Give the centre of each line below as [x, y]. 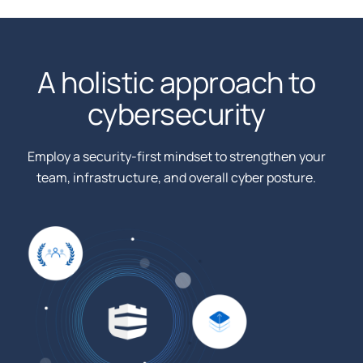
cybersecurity [176, 114]
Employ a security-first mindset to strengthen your [176, 157]
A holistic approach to [176, 83]
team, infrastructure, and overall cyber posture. [176, 178]
